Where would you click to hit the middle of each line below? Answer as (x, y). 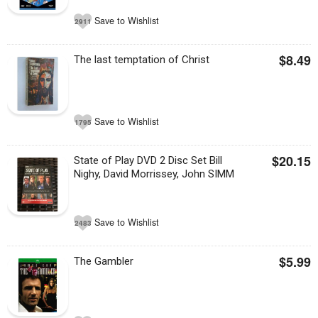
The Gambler (104, 261)
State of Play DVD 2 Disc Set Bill (148, 160)
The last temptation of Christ (142, 60)
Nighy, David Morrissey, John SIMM (154, 174)
